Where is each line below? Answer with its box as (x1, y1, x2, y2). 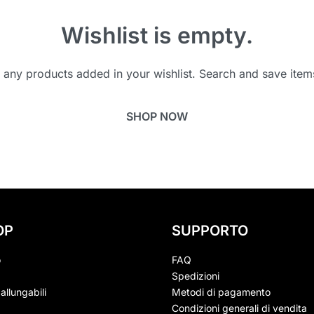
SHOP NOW (126, 109, 188, 123)
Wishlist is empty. (61, 22, 253, 49)
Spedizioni (171, 269, 219, 282)
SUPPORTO (171, 221, 248, 239)
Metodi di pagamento (171, 285, 271, 298)
